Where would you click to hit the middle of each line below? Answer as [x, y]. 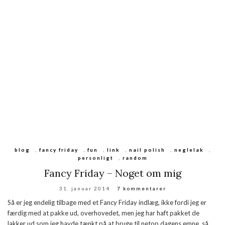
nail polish [147, 150]
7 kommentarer [141, 189]
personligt [95, 158]
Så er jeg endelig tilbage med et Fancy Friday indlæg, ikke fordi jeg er [107, 203]
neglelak [189, 150]
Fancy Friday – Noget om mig [113, 173]
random [135, 158]
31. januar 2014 [84, 189]
